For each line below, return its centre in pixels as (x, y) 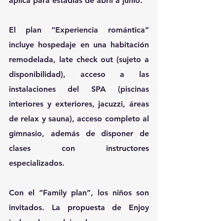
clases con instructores (79, 148)
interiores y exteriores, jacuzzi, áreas (79, 104)
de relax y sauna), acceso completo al (79, 119)
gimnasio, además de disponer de (79, 134)
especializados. (37, 163)
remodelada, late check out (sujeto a (79, 60)
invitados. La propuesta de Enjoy (79, 208)
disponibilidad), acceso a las (79, 74)
